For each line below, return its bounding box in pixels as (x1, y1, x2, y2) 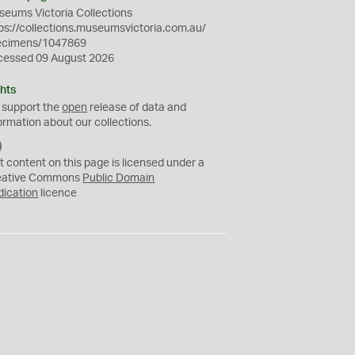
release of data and (87, 102, 187, 113)
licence (38, 188, 78, 199)
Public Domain (82, 173, 155, 184)
